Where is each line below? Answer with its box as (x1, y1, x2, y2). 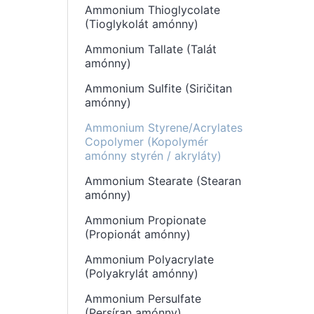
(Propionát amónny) (85, 227, 191, 241)
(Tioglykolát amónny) (85, 17, 198, 31)
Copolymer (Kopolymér (85, 135, 208, 149)
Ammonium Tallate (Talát (85, 42, 217, 56)
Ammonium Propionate (85, 213, 206, 227)
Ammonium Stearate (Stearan (85, 174, 241, 188)
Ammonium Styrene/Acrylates (85, 121, 243, 135)
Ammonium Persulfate (85, 292, 201, 306)
